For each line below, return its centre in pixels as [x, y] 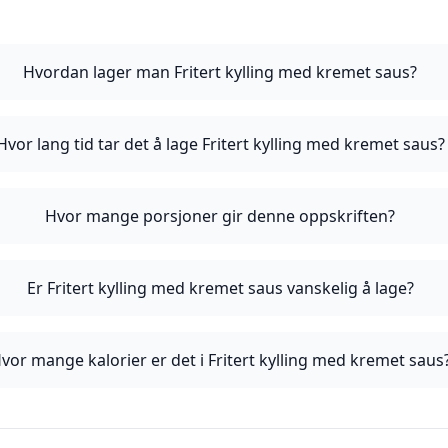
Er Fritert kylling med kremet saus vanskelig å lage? [220, 288]
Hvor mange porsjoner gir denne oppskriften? [220, 216]
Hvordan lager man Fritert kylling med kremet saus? [220, 72]
